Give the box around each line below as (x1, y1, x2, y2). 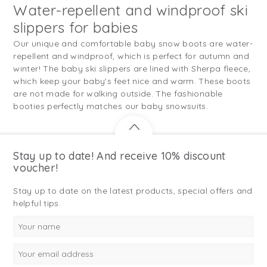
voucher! (13, 161, 58, 175)
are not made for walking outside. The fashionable (13, 88, 223, 99)
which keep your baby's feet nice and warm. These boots (13, 75, 251, 86)
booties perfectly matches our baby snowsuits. (13, 100, 209, 111)
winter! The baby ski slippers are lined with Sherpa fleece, (13, 63, 251, 74)
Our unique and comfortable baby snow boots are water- (13, 38, 253, 49)
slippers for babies (13, 17, 138, 36)
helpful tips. (13, 198, 61, 209)
